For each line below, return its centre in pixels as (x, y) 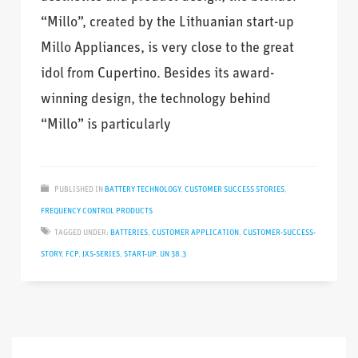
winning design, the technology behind (156, 100)
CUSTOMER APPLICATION (196, 233)
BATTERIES (129, 233)
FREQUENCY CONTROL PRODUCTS (97, 212)
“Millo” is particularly (106, 125)
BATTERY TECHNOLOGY (143, 190)
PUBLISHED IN (79, 190)
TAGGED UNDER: (82, 233)
